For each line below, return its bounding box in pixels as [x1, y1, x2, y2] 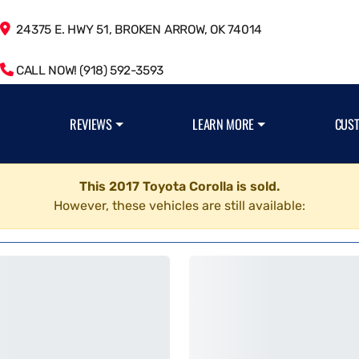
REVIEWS [70, 114, 112, 134]
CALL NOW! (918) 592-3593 [13, 63, 163, 78]
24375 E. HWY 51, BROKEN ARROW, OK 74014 [10, 22, 263, 37]
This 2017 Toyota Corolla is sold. [79, 179, 280, 194]
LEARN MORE [192, 114, 255, 134]
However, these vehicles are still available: [54, 198, 305, 213]
